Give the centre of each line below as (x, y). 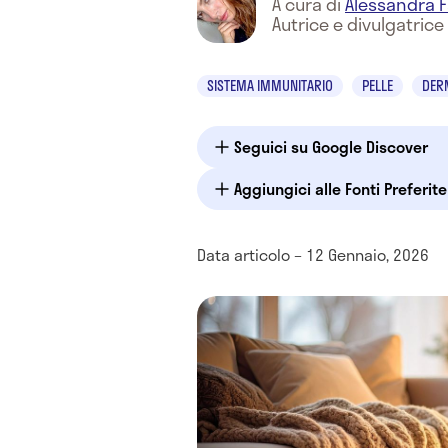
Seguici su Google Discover (331, 146)
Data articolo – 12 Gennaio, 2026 (313, 254)
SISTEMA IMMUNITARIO (270, 85)
